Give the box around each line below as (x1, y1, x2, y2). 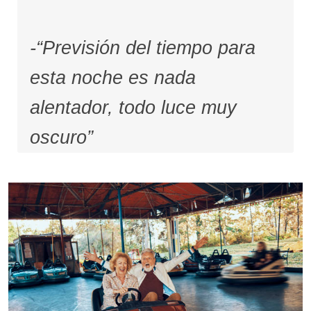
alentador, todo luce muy (29, 96, 237, 118)
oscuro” (29, 126, 93, 148)
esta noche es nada (29, 67, 196, 88)
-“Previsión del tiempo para (29, 37, 255, 58)
